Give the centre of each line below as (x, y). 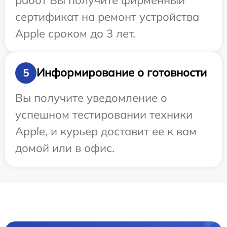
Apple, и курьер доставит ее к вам (106, 131)
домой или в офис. (65, 148)
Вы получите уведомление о (91, 98)
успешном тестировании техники (104, 114)
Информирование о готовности (122, 73)
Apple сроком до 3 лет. (75, 33)
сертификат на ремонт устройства (107, 16)
